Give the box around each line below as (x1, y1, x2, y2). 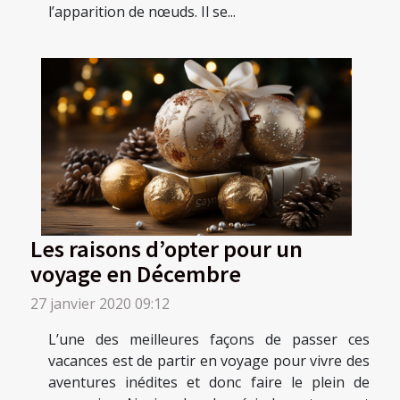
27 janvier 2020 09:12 (30, 293, 170, 313)
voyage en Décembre (30, 257, 241, 288)
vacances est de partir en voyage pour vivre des (48, 350, 370, 371)
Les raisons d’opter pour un (30, 232, 303, 263)
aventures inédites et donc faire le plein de (48, 371, 370, 392)
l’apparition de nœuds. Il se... (48, 2, 236, 22)
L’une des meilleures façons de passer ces (48, 329, 370, 349)
